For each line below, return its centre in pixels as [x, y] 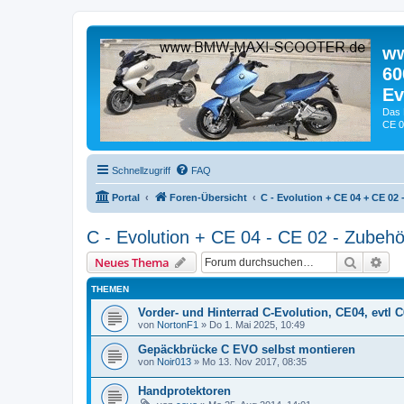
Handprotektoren [184, 391]
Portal [126, 197]
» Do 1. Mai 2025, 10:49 [252, 324]
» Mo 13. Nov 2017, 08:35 [249, 361]
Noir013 [174, 361]
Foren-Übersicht [208, 197]
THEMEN [110, 289]
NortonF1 [178, 324]
